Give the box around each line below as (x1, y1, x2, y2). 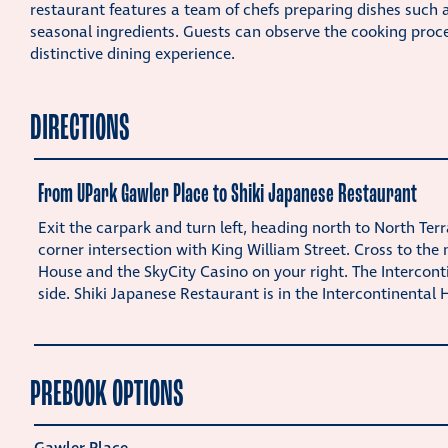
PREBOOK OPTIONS (30, 371, 184, 415)
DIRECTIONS (30, 105, 130, 149)
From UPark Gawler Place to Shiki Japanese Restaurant (38, 176, 417, 209)
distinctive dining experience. (30, 44, 235, 65)
